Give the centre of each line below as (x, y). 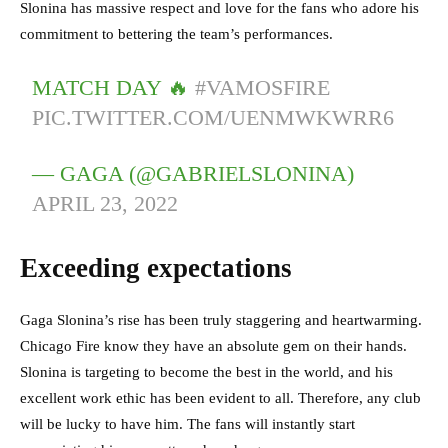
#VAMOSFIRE (263, 88)
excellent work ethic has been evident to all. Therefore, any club (220, 398)
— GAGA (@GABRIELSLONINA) (193, 174)
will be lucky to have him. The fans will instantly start (187, 424)
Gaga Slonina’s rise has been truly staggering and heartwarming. (221, 320)
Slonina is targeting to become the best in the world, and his (206, 372)
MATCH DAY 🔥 (114, 88)
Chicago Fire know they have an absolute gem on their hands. (213, 346)
